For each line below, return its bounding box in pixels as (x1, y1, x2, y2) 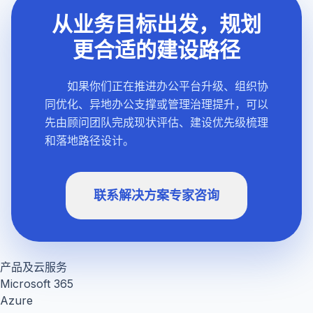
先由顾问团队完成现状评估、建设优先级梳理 (45, 115, 268, 130)
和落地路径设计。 (45, 133, 134, 148)
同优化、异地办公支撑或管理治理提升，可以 (45, 97, 268, 112)
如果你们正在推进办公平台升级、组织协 (67, 79, 268, 94)
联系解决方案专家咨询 (94, 188, 219, 203)
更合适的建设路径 (73, 37, 240, 63)
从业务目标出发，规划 (52, 11, 261, 37)
